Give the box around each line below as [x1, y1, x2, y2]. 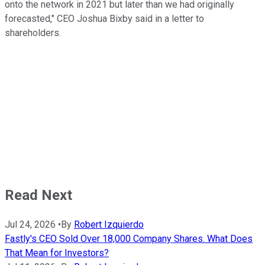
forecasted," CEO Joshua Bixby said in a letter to [5, 13, 204, 25]
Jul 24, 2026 [5, 219, 56, 231]
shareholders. [5, 27, 63, 39]
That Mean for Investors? [5, 247, 109, 259]
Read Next [5, 187, 72, 204]
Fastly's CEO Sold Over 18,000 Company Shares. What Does [5, 233, 253, 245]
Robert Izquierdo [74, 219, 144, 231]
